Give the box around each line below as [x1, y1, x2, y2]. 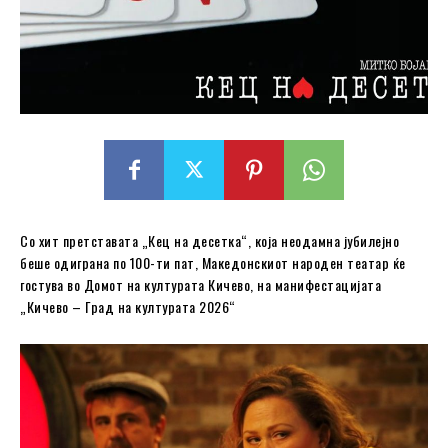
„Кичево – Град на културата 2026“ [20, 295, 236, 317]
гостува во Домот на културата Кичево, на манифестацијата [20, 273, 381, 295]
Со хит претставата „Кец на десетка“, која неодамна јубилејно [20, 229, 399, 251]
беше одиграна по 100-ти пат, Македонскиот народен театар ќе [20, 251, 406, 273]
